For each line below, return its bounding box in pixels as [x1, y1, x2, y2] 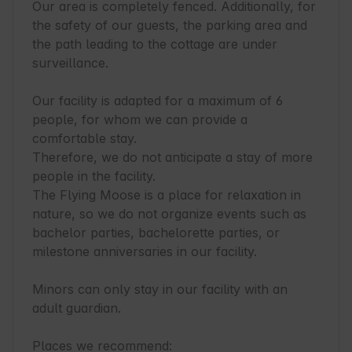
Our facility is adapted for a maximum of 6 [32, 93, 283, 109]
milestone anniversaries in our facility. [32, 244, 257, 260]
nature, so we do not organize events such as [32, 206, 306, 222]
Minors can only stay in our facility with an [32, 281, 288, 298]
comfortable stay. [32, 130, 137, 147]
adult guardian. [32, 300, 121, 317]
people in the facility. [32, 168, 156, 185]
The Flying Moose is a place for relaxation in [32, 187, 301, 203]
